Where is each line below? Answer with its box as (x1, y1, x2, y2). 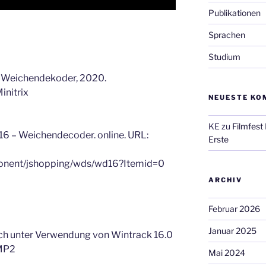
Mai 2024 (208, 248, 245, 258)
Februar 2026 (208, 204, 260, 214)
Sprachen (208, 30, 245, 40)
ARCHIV (208, 176, 242, 185)
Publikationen (208, 8, 261, 18)
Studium (208, 52, 240, 62)
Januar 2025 (208, 226, 256, 236)
